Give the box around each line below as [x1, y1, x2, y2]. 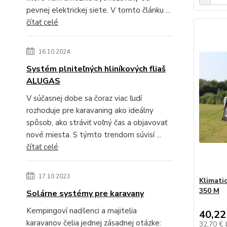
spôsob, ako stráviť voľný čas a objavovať [26, 117, 167, 128]
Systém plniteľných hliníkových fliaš [26, 63, 166, 74]
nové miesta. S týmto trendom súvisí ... [26, 129, 161, 140]
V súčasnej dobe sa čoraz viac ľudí [26, 93, 142, 103]
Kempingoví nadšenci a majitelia [26, 205, 137, 216]
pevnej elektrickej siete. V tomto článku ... [26, 5, 170, 15]
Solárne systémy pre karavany [26, 187, 144, 199]
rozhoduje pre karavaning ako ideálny [26, 105, 154, 116]
